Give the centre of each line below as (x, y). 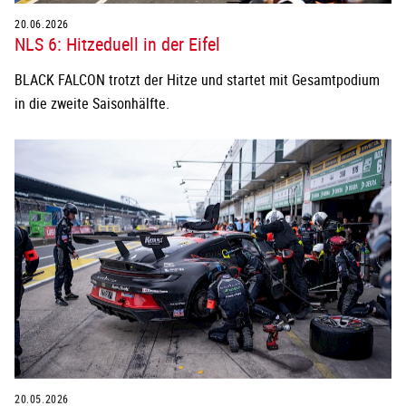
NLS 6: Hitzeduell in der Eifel (117, 43)
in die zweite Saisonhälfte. (92, 103)
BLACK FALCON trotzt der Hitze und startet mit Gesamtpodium (197, 79)
